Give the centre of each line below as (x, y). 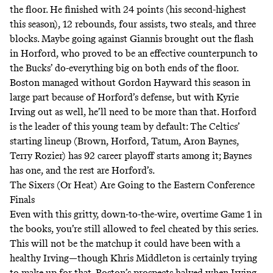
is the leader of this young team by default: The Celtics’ (125, 127)
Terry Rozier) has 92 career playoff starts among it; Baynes (131, 156)
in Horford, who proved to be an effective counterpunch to (134, 54)
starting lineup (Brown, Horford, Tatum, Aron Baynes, (124, 141)
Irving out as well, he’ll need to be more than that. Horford (133, 112)
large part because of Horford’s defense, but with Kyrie (124, 97)
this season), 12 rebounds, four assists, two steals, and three (133, 24)
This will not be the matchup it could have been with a (125, 244)
